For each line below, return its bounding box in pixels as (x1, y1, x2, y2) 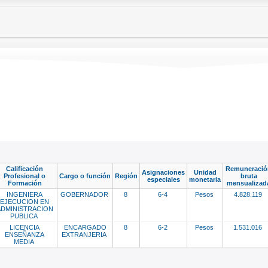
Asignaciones (142, 168, 185, 176)
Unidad (193, 168, 217, 176)
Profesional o (4, 172, 45, 179)
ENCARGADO (63, 223, 106, 231)
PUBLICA (10, 212, 39, 220)
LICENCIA (10, 223, 39, 231)
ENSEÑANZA (5, 230, 44, 238)
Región (115, 172, 138, 179)
